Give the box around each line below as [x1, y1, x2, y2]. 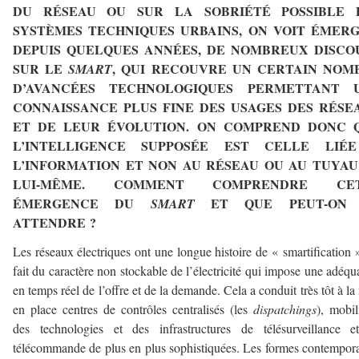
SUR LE [13, 59, 69, 79]
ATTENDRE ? [13, 213, 96, 232]
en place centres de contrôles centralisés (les [13, 301, 253, 318]
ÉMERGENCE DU [13, 194, 151, 213]
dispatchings [253, 301, 317, 318]
